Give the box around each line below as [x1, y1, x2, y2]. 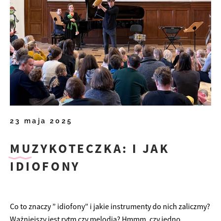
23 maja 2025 [10, 116, 73, 125]
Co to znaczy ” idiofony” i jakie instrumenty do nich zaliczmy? [10, 201, 210, 211]
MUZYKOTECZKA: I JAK [10, 140, 170, 156]
